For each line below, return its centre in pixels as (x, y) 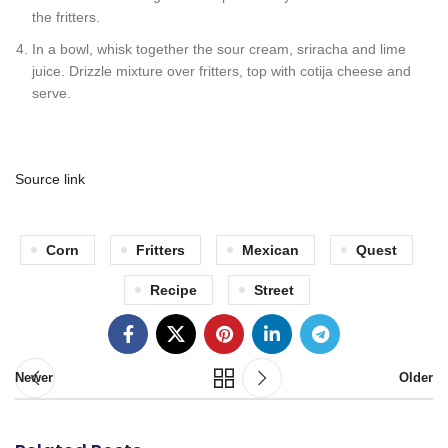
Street (273, 289)
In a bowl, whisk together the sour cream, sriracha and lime (219, 48)
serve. (51, 92)
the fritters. (66, 16)
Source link (50, 178)
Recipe (173, 289)
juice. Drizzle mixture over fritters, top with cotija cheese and (221, 70)
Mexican (270, 249)
